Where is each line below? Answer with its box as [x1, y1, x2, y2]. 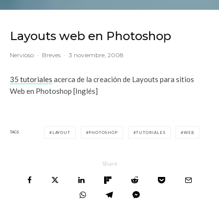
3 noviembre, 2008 [69, 51, 124, 59]
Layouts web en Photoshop [10, 28, 171, 43]
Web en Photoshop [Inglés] [10, 86, 98, 95]
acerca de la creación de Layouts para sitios [52, 74, 194, 84]
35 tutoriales [10, 74, 52, 84]
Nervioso [10, 51, 34, 59]
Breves [42, 51, 61, 59]
